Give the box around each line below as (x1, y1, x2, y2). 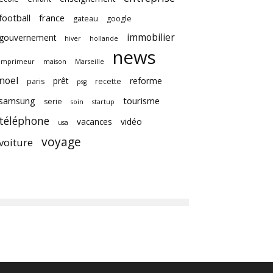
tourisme (123, 94, 160, 107)
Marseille (75, 57, 104, 66)
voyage (41, 133, 81, 150)
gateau (73, 13, 98, 24)
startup (92, 97, 115, 106)
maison (43, 57, 66, 66)
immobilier (127, 30, 175, 44)
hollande (90, 34, 118, 43)
